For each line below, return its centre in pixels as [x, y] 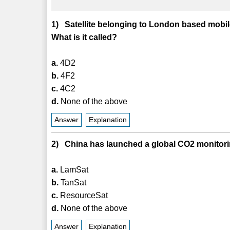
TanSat [73, 182]
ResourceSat [83, 195]
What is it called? [84, 37]
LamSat [73, 169]
